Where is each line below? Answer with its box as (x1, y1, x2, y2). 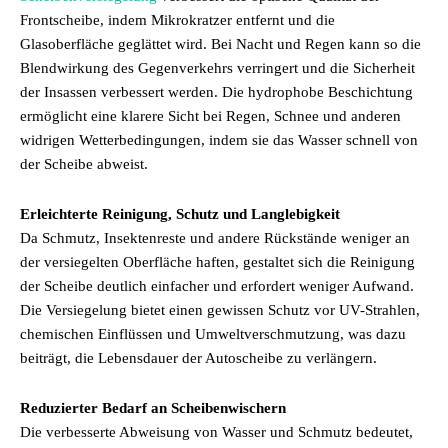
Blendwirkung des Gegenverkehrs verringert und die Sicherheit (20, 60, 415, 76)
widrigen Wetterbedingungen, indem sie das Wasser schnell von (20, 132, 418, 148)
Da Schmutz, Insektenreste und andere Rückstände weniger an (20, 230, 410, 246)
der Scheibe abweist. (20, 156, 148, 172)
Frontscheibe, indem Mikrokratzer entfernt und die (20, 12, 335, 28)
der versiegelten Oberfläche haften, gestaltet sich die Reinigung (20, 254, 415, 270)
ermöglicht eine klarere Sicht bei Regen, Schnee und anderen (20, 108, 401, 124)
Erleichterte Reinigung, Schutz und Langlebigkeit (20, 206, 340, 222)
